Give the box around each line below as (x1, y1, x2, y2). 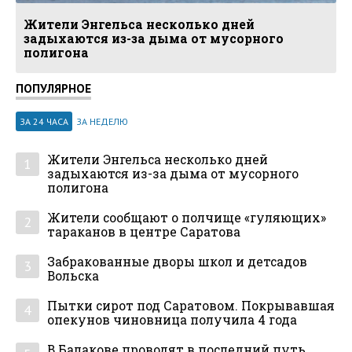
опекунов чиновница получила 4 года (47, 311, 297, 328)
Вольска (47, 267, 99, 284)
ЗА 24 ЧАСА (20, 115, 68, 127)
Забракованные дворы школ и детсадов (47, 253, 307, 269)
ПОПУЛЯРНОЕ (16, 79, 91, 96)
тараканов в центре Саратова (47, 223, 240, 240)
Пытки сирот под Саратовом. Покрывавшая (47, 297, 335, 313)
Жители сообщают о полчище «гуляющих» (47, 209, 326, 225)
